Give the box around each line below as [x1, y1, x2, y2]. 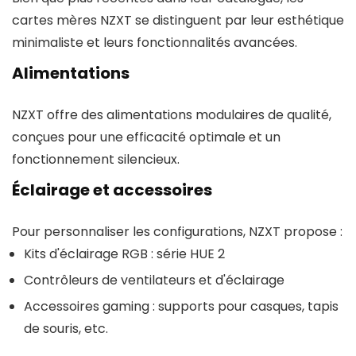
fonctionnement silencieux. [12, 150, 180, 168]
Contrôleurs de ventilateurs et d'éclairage [24, 271, 284, 289]
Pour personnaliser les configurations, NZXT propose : [12, 222, 342, 241]
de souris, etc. [24, 319, 108, 338]
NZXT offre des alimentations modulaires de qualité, [12, 106, 331, 124]
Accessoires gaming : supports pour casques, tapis [24, 297, 339, 315]
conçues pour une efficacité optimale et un [12, 128, 281, 146]
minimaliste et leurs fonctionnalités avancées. [12, 33, 297, 52]
